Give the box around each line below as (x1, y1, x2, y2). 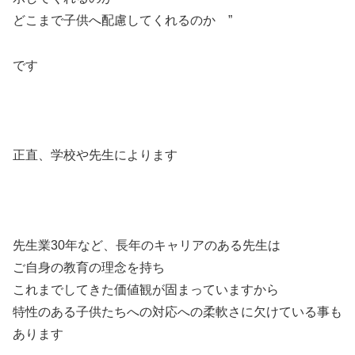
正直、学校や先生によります (13, 148, 177, 162)
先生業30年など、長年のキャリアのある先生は (13, 239, 281, 253)
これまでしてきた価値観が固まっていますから (13, 283, 279, 297)
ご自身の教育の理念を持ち (13, 261, 165, 275)
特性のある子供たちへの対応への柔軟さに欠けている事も (13, 305, 342, 319)
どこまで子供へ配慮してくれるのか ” (13, 13, 232, 28)
